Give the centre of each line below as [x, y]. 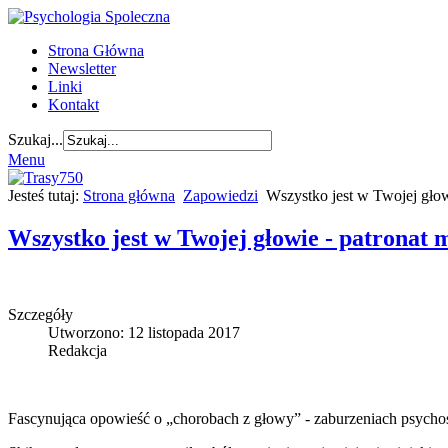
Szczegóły [40, 314]
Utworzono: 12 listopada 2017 [144, 332]
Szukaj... [35, 139]
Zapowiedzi [220, 195]
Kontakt [73, 104]
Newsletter [82, 68]
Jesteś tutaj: [45, 195]
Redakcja [77, 350]
